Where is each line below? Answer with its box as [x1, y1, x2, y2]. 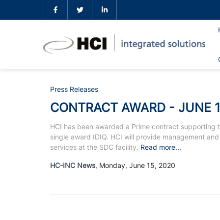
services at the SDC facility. [50, 143, 138, 151]
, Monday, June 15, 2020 [95, 161, 175, 169]
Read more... [140, 143, 181, 151]
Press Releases [50, 85, 98, 93]
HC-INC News [50, 161, 95, 169]
